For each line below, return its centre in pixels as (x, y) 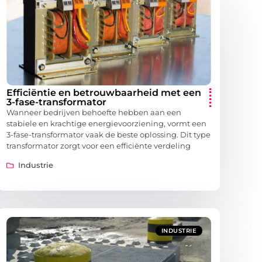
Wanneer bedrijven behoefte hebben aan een (94, 113)
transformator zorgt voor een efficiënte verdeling (99, 146)
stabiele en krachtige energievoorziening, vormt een (106, 124)
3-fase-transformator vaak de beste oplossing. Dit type (108, 135)
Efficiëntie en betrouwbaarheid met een (104, 93)
